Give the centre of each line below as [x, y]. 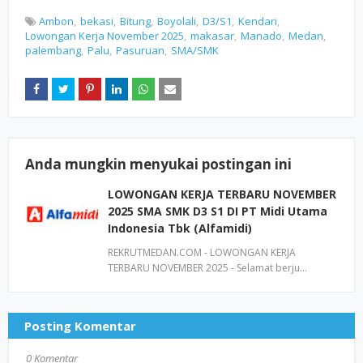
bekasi [97, 21]
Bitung [135, 21]
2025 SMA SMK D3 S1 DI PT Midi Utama [218, 211]
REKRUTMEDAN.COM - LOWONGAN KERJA [202, 252]
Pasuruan [140, 50]
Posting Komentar [80, 326]
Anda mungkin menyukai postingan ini [158, 164]
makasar [212, 36]
